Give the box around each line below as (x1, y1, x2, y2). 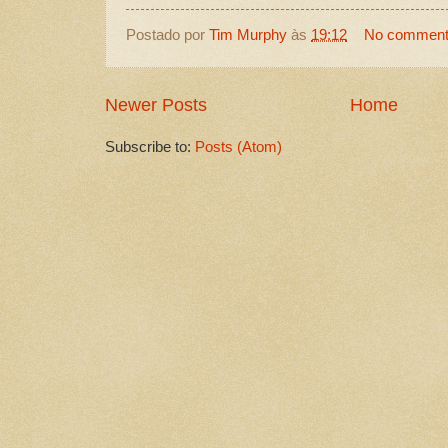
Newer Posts (105, 94, 207, 115)
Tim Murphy (209, 25, 287, 43)
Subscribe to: (105, 138, 195, 156)
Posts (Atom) (195, 138, 282, 156)
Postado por (126, 25, 209, 43)
